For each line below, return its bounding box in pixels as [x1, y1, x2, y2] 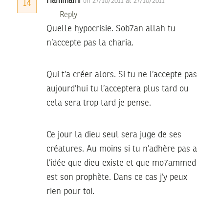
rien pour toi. [46, 187, 94, 196]
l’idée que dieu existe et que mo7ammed [46, 158, 196, 168]
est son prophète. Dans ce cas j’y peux [46, 173, 187, 182]
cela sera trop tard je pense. [46, 98, 151, 108]
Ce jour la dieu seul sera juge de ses [46, 130, 181, 139]
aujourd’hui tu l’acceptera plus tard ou [46, 84, 189, 93]
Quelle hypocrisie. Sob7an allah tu [46, 24, 175, 33]
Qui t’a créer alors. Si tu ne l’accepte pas [46, 70, 197, 79]
